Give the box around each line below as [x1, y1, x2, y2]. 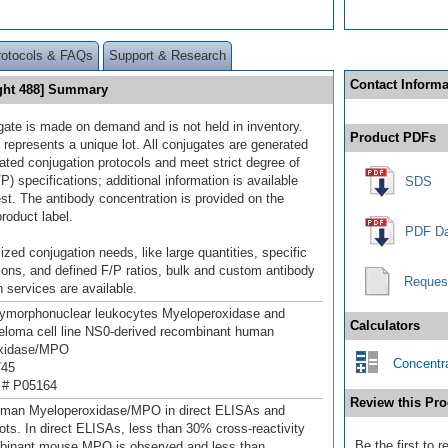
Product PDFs [350, 129, 436, 145]
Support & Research [109, 47, 226, 63]
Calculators [350, 317, 420, 333]
